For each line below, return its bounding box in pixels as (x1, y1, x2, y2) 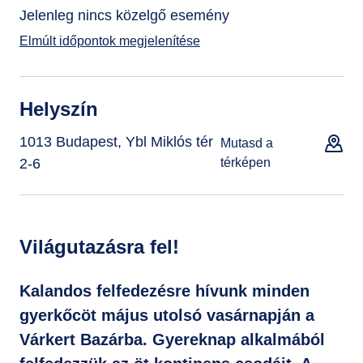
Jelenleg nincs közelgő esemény (19, 7, 229, 23)
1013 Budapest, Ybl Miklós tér (19, 134, 213, 150)
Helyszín (19, 98, 98, 120)
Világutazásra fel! (19, 236, 179, 258)
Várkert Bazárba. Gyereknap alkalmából (19, 331, 325, 348)
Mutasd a (220, 136, 273, 150)
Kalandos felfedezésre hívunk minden (19, 282, 310, 300)
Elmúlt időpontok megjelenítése (19, 34, 200, 48)
